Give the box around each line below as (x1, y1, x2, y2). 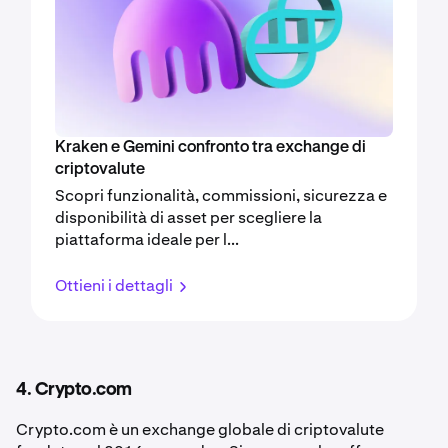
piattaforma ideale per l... (55, 228, 239, 250)
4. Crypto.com (16, 380, 132, 399)
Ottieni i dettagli (55, 274, 173, 296)
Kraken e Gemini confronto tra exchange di (55, 139, 366, 156)
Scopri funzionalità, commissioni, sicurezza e (55, 184, 387, 206)
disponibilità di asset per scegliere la (55, 206, 322, 228)
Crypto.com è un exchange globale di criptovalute (16, 418, 384, 440)
